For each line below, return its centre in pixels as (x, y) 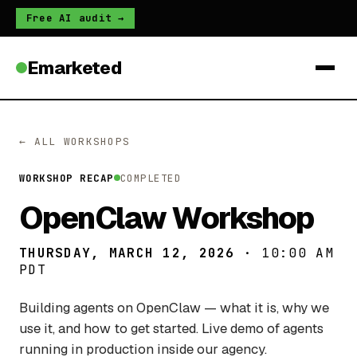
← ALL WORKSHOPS (75, 141)
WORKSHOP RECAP (67, 178)
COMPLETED (151, 178)
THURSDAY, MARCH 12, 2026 (127, 253)
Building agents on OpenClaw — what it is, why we (174, 307)
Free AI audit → (75, 18)
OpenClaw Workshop (167, 217)
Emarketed (74, 67)
